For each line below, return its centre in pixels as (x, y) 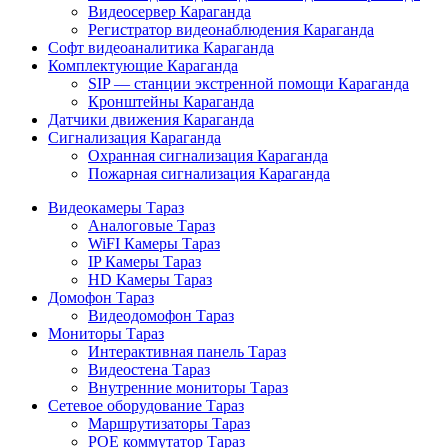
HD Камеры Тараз (150, 280)
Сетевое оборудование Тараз (146, 406)
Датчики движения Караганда (151, 120)
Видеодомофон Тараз (161, 316)
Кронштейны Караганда (171, 102)
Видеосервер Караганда (169, 12)
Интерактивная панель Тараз (187, 352)
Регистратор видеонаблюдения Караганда (231, 30)
